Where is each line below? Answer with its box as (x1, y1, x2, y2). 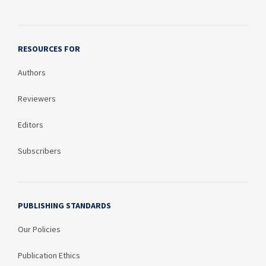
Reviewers (18, 93, 56, 104)
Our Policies (18, 224, 61, 235)
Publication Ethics (18, 250, 80, 261)
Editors (18, 119, 43, 131)
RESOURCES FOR (18, 43, 80, 55)
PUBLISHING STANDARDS (18, 200, 111, 211)
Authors (18, 67, 46, 78)
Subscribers (18, 145, 61, 157)
